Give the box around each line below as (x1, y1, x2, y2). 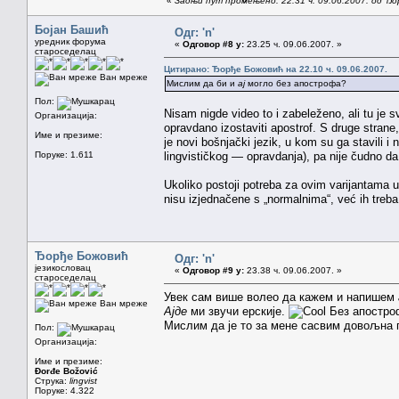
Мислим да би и (167, 77, 238, 88)
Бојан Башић (35, 22, 109, 37)
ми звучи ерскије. (187, 304, 289, 318)
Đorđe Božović (35, 365, 98, 376)
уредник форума (35, 36, 106, 46)
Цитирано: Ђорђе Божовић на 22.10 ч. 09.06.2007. (164, 63, 387, 74)
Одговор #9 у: (183, 265, 244, 275)
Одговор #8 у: (183, 38, 244, 49)
